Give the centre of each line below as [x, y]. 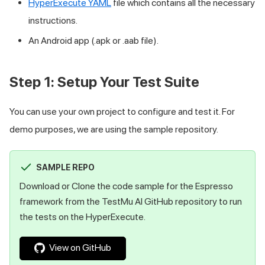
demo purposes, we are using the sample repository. [114, 129]
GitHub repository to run [192, 201]
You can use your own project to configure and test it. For [122, 111]
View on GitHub [80, 247]
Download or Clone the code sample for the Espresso [126, 186]
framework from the [61, 201]
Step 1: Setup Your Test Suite [104, 82]
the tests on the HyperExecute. [83, 216]
